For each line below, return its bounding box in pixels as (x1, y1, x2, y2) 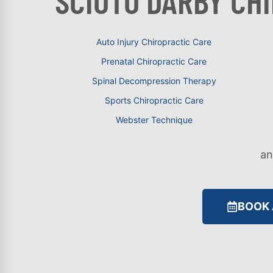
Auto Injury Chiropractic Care (96, 37, 211, 48)
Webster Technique (115, 115, 193, 126)
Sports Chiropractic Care (104, 95, 204, 106)
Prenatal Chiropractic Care (101, 56, 207, 67)
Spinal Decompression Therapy (91, 76, 216, 87)
